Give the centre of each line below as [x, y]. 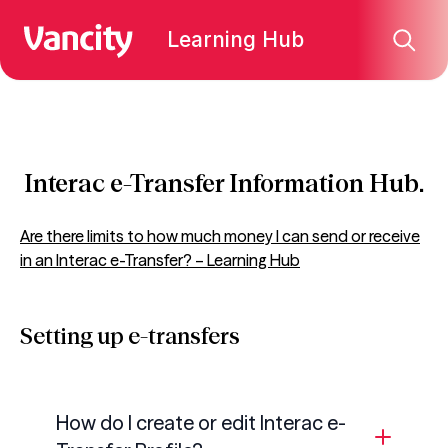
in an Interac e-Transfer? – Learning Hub [160, 260]
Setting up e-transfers [130, 336]
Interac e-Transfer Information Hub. [224, 183]
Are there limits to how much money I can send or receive [220, 236]
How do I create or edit [158, 422]
